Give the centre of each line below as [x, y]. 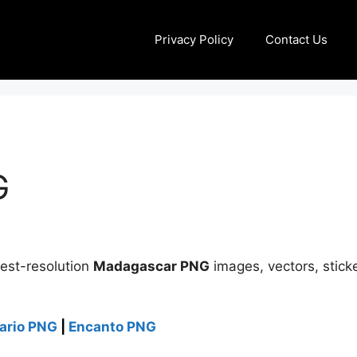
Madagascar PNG [151, 267]
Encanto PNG [112, 326]
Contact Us [296, 39]
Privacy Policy [194, 39]
